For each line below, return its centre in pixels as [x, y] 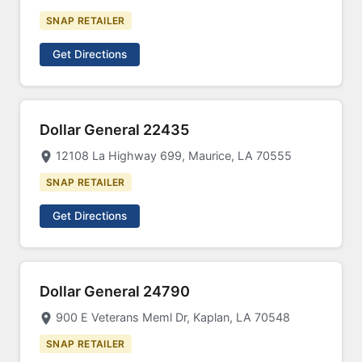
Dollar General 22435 [114, 130]
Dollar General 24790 [115, 291]
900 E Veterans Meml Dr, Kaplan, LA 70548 [173, 317]
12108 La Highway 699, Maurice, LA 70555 [174, 156]
